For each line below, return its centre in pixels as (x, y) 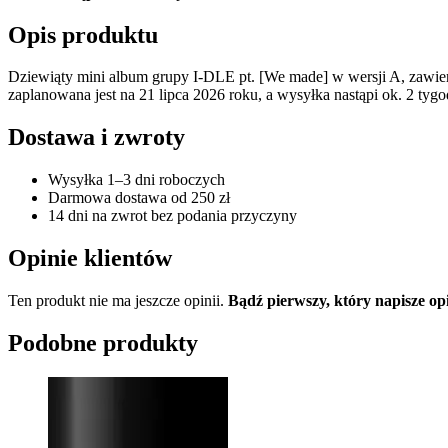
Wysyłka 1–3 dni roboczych (136, 180)
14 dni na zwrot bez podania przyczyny (172, 216)
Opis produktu (83, 34)
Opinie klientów (90, 258)
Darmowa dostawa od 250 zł (139, 198)
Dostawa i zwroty (96, 137)
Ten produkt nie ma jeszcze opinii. (118, 301)
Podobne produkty (103, 342)
